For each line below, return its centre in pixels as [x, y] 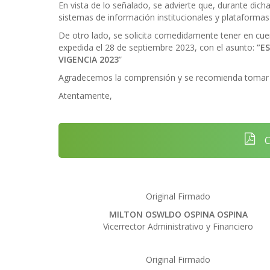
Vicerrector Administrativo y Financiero [178, 226]
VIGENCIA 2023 [89, 59]
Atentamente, [85, 96]
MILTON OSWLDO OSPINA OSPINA [178, 214]
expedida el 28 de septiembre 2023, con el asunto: [158, 47]
